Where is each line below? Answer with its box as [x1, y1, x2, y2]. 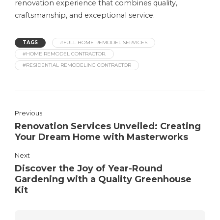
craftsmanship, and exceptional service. [15, 10, 155, 20]
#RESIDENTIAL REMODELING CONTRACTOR [23, 61, 131, 68]
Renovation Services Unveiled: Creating [15, 120, 201, 132]
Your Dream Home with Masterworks [15, 131, 188, 142]
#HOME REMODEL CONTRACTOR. [23, 50, 106, 57]
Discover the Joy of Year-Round [15, 163, 163, 174]
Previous [15, 109, 42, 117]
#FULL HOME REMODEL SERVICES [60, 39, 147, 46]
